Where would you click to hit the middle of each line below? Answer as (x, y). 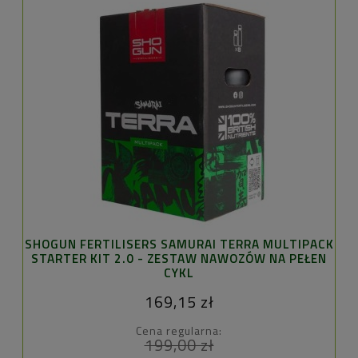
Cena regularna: (179, 330)
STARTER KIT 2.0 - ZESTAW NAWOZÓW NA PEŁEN (179, 258)
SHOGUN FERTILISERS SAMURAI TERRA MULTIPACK (179, 244)
